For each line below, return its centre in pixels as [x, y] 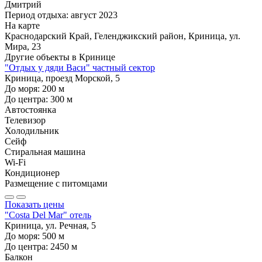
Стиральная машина [45, 151]
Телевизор [25, 120]
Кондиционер [32, 173]
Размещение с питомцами [56, 183]
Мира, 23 [23, 46]
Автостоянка [30, 109]
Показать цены [35, 204]
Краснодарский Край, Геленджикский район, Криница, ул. [123, 36]
